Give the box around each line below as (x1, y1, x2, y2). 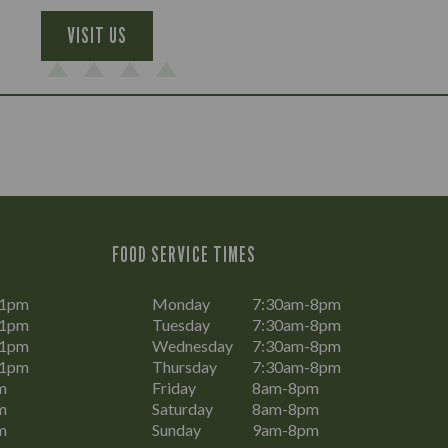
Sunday (152, 420, 201, 439)
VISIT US (66, 22, 128, 48)
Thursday (152, 357, 217, 376)
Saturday (152, 399, 213, 418)
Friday (152, 378, 196, 397)
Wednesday (152, 336, 233, 355)
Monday (152, 294, 210, 313)
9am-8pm (252, 420, 319, 439)
